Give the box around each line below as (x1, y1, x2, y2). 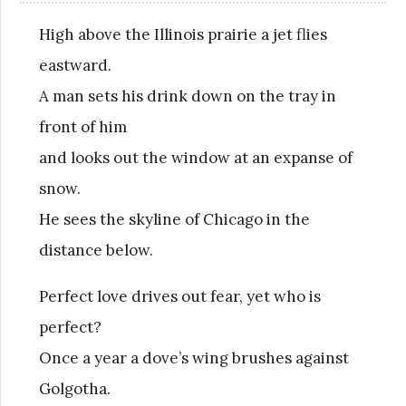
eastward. (38, 54, 111, 75)
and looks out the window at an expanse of (38, 147, 353, 168)
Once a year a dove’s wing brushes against (38, 347, 349, 368)
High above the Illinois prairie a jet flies (38, 24, 327, 44)
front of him (38, 116, 127, 137)
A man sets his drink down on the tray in (38, 85, 336, 106)
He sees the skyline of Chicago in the (38, 208, 310, 229)
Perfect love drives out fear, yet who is (38, 285, 321, 306)
